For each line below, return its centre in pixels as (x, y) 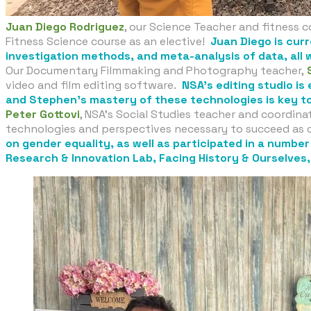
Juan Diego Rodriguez (65, 26)
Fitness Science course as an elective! (108, 41)
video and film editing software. (94, 85)
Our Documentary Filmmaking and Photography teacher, (156, 70)
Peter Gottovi (43, 114)
